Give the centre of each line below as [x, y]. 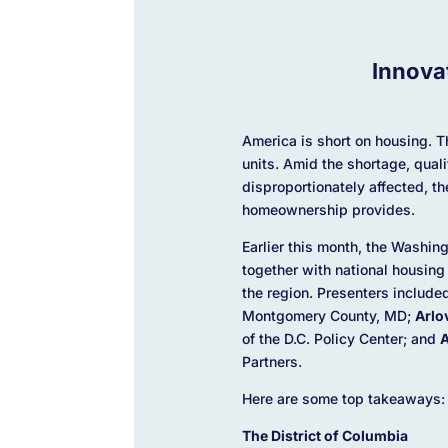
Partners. [271, 361]
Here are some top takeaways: [343, 398]
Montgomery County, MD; [328, 315]
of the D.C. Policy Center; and [340, 338]
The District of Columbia [324, 435]
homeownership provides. [330, 209]
